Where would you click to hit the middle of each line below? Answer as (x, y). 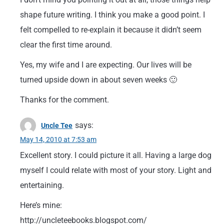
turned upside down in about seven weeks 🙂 (98, 80)
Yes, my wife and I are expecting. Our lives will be (106, 65)
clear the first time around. (66, 45)
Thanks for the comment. (64, 100)
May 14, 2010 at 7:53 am (58, 139)
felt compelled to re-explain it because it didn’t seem (111, 30)
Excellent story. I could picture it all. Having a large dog (116, 155)
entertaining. (42, 185)
